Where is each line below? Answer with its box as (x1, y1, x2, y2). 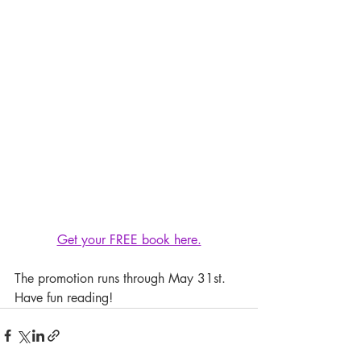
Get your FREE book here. (56, 231, 201, 248)
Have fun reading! (15, 289, 113, 306)
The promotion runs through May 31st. (15, 270, 230, 287)
